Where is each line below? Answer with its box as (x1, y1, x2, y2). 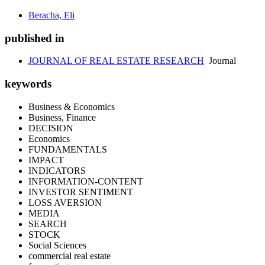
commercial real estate (28, 250, 111, 261)
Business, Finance (28, 112, 96, 122)
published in (5, 31, 64, 44)
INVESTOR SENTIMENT (28, 186, 133, 197)
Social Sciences (28, 240, 86, 250)
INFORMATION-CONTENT (28, 176, 143, 186)
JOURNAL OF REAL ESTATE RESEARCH (28, 56, 204, 66)
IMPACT (28, 154, 64, 165)
